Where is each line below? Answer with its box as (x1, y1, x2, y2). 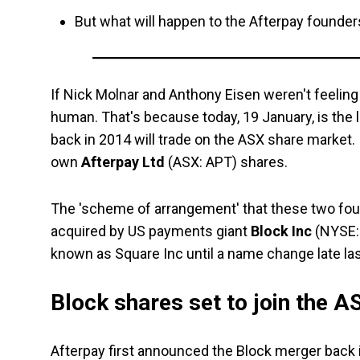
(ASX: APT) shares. (165, 153, 288, 171)
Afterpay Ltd (78, 153, 165, 171)
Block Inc (247, 223, 312, 240)
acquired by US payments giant (51, 223, 247, 240)
